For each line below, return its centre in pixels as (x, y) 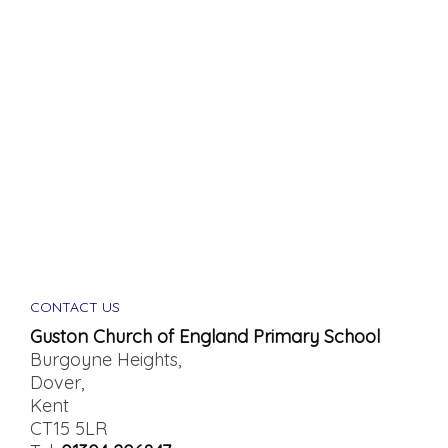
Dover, (57, 382)
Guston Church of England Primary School (205, 336)
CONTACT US (75, 307)
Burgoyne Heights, (105, 359)
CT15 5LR (68, 428)
